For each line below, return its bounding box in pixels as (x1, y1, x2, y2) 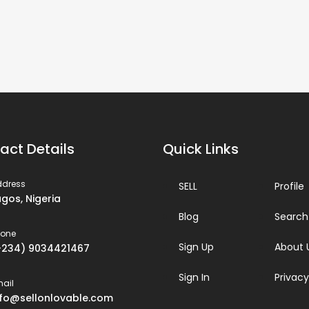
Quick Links (163, 139, 239, 159)
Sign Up (179, 239, 214, 254)
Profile (274, 179, 304, 193)
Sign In (179, 270, 210, 284)
